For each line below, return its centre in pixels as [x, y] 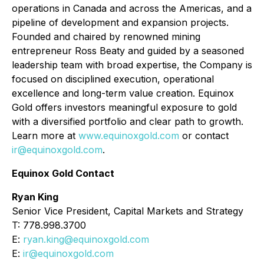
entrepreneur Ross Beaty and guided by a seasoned [128, 51]
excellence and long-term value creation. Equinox [123, 93]
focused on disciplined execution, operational [113, 79]
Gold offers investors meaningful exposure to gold [124, 107]
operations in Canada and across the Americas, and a [132, 8]
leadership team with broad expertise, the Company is [132, 65]
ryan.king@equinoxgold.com [86, 239]
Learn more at [45, 136]
